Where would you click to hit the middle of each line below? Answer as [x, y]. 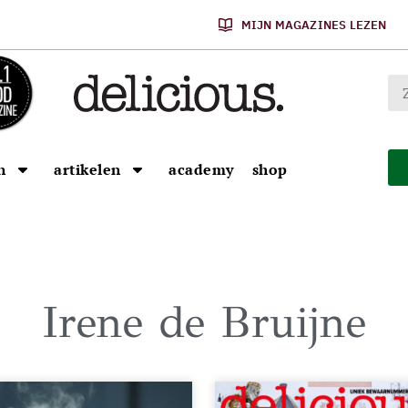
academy [201, 169]
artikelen [87, 169]
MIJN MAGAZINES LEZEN [314, 25]
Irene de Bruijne [204, 322]
